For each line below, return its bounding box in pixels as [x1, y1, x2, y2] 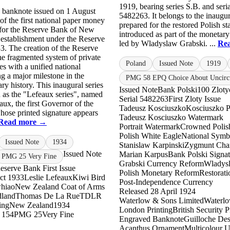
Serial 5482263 [119, 94, 168, 104]
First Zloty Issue [168, 94, 221, 104]
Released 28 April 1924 [119, 187, 196, 196]
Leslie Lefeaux [24, 173, 72, 182]
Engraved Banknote [119, 215, 184, 224]
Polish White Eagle [119, 131, 181, 141]
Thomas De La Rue [15, 191, 80, 201]
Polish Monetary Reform [119, 168, 199, 178]
